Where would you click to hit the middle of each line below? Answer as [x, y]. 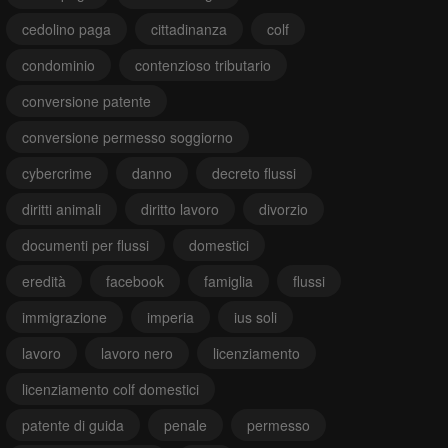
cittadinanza [189, 28]
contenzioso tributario [203, 64]
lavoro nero [137, 352]
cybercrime [57, 172]
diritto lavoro [180, 208]
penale [185, 424]
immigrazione [64, 316]
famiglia [228, 280]
